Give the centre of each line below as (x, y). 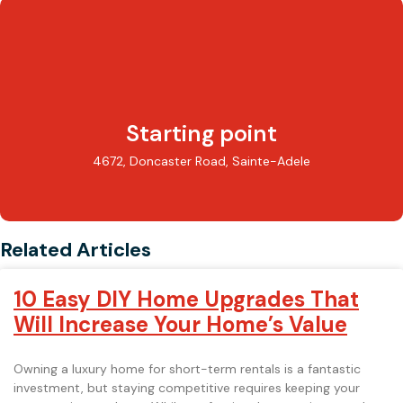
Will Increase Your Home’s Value (180, 324)
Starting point (201, 134)
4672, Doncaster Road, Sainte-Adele (201, 161)
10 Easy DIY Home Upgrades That (186, 299)
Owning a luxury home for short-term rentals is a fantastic (187, 369)
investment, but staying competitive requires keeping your (187, 388)
